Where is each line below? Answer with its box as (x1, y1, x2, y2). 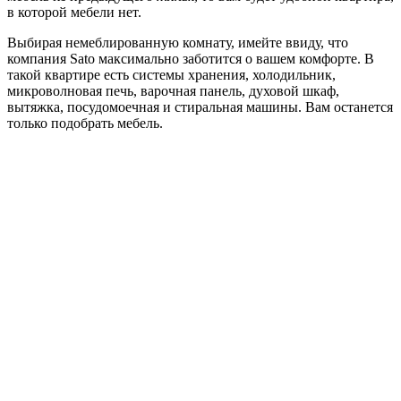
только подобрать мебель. (7, 115, 163, 131)
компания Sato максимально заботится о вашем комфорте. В (7, 50, 374, 66)
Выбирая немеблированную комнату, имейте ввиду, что (7, 34, 348, 50)
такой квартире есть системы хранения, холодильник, (7, 66, 336, 82)
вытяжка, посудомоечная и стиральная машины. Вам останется (7, 98, 393, 115)
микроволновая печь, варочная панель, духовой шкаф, (7, 82, 339, 98)
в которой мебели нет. (7, 4, 141, 20)
